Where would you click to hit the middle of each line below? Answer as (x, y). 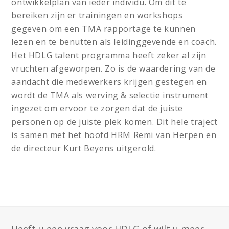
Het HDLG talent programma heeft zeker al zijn (109, 55)
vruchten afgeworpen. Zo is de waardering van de (113, 68)
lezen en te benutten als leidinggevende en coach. (114, 42)
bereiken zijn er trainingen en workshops (97, 15)
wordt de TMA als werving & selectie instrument (110, 95)
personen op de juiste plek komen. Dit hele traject (114, 122)
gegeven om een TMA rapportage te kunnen (104, 29)
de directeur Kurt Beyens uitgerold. (84, 148)
